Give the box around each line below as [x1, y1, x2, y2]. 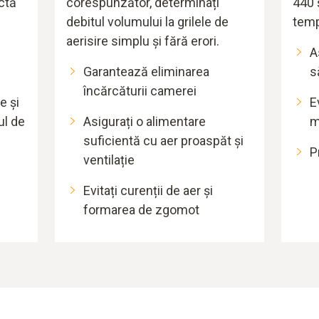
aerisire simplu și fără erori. [66, 33, 220, 49]
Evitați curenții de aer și [83, 183, 214, 199]
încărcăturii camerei [83, 83, 197, 99]
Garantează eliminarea [83, 64, 210, 80]
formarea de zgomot [83, 202, 200, 218]
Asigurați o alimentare [83, 114, 206, 130]
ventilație [83, 152, 135, 168]
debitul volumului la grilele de [66, 14, 229, 30]
